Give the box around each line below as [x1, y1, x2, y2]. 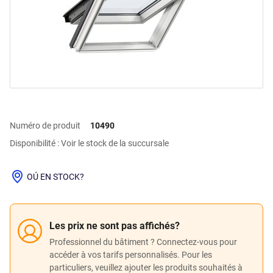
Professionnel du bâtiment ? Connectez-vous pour [49, 236, 237, 247]
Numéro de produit [10, 121, 80, 130]
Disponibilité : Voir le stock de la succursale [10, 138, 169, 148]
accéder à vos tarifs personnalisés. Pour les [49, 249, 212, 260]
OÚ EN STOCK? [27, 171, 84, 182]
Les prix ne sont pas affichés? [49, 219, 180, 232]
